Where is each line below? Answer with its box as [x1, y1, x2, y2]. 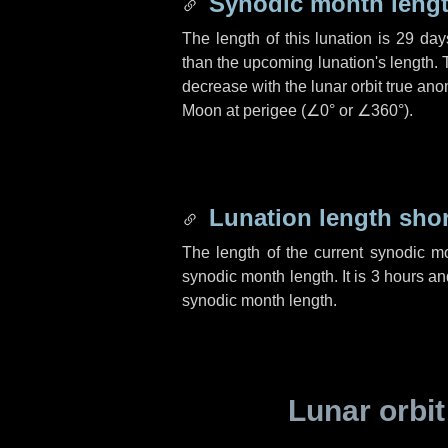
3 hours [370, 268, 425, 285]
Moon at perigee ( [182, 102, 306, 119]
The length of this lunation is [182, 30, 396, 47]
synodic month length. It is [182, 268, 371, 285]
